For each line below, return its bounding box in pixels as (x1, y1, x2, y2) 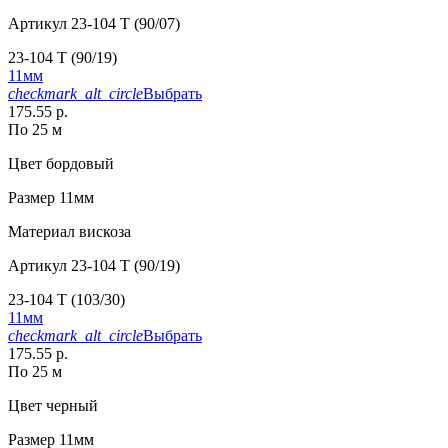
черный (42, 397, 98, 415)
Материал (8, 223, 75, 241)
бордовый (42, 155, 114, 173)
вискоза (75, 223, 131, 241)
